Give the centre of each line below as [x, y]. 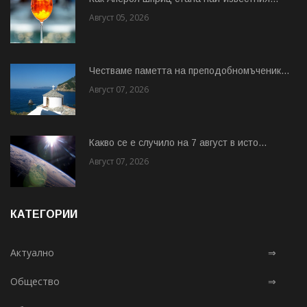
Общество [35, 281]
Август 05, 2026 [119, 17]
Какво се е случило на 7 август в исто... [178, 142]
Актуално [32, 252]
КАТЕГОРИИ [44, 214]
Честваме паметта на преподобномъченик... [189, 70]
